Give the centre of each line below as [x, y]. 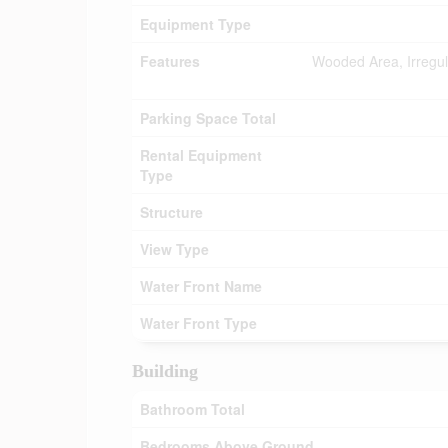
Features [170, 61]
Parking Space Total [208, 118]
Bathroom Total [192, 409]
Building [165, 371]
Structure [171, 212]
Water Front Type [198, 323]
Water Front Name [201, 286]
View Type [174, 249]
